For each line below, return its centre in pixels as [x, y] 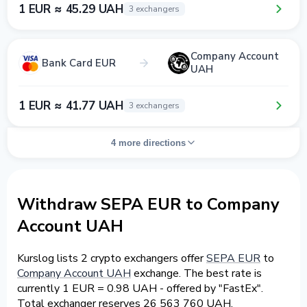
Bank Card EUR [79, 63]
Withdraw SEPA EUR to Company [148, 204]
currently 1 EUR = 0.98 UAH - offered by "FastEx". [140, 288]
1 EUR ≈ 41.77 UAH [71, 106]
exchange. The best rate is [196, 273]
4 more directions [148, 143]
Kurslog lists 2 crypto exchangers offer [112, 258]
